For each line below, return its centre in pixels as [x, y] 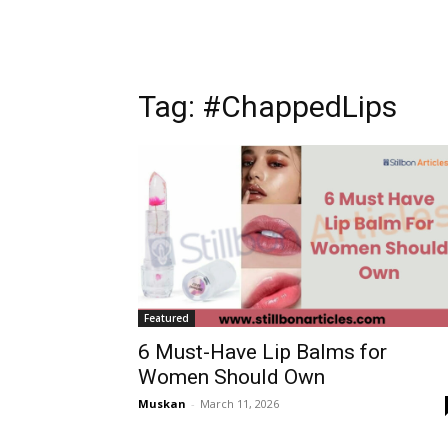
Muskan [162, 404]
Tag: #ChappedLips [267, 106]
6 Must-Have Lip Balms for [262, 352]
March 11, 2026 [239, 404]
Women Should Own [231, 377]
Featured [166, 318]
